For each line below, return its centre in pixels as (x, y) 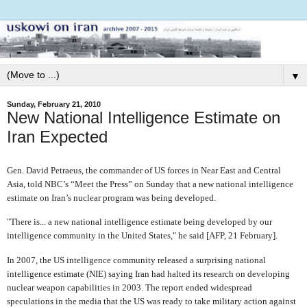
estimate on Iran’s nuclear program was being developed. (111, 197)
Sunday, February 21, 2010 (54, 104)
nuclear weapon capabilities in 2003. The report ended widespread (130, 288)
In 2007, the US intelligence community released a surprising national (136, 260)
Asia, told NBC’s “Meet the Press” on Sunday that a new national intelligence (150, 184)
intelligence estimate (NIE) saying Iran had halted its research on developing (148, 274)
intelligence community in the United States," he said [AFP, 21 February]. (142, 236)
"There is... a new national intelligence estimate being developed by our (139, 222)
